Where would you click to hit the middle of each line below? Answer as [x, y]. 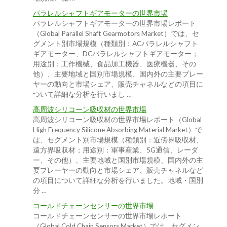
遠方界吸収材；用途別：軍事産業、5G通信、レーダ [115, 150]
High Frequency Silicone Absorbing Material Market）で [117, 130]
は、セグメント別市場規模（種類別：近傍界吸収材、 [118, 140]
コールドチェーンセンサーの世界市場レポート [107, 216]
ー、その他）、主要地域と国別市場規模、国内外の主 [118, 160]
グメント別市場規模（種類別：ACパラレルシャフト [115, 44]
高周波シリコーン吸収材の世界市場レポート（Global [117, 120]
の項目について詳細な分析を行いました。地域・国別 [118, 181]
